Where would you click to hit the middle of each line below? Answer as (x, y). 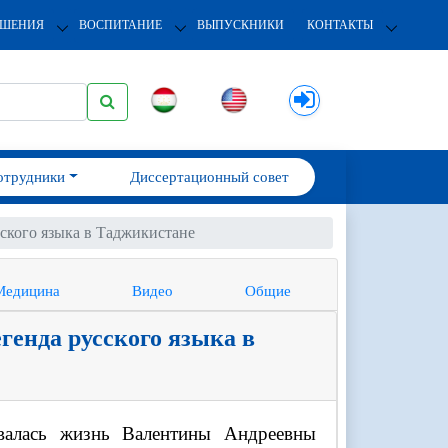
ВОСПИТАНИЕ (120, 24)
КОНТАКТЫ (339, 24)
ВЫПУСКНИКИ (240, 24)
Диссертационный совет (209, 177)
